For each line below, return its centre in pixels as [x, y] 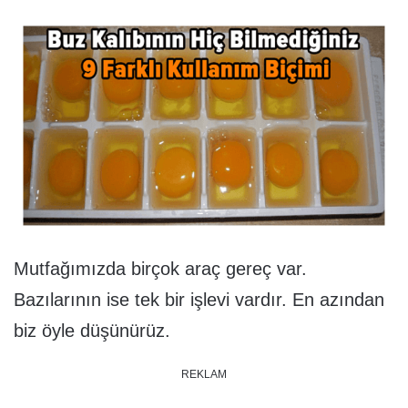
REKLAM [204, 374]
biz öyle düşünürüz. [92, 330]
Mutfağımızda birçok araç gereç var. [160, 268]
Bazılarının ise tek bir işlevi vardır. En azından [199, 299]
